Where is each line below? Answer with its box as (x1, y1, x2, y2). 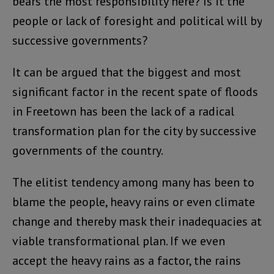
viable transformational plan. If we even (12, 232, 225, 249)
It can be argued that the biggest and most (12, 64, 241, 80)
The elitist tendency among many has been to (12, 174, 254, 190)
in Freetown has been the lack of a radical (12, 103, 234, 119)
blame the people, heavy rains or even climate (12, 193, 255, 210)
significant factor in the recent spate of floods (12, 83, 258, 100)
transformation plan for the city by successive (12, 122, 256, 139)
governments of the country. (12, 142, 163, 158)
